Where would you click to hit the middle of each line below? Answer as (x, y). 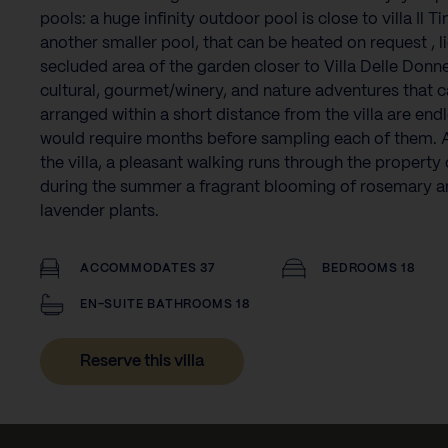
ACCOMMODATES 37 (147, 268)
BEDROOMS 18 (369, 268)
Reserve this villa (142, 361)
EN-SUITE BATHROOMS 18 (165, 304)
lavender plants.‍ (99, 211)
